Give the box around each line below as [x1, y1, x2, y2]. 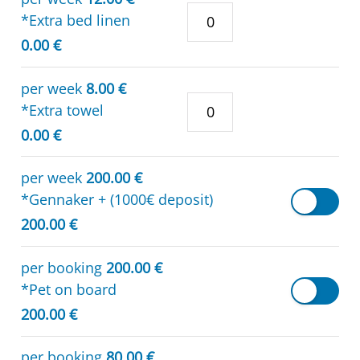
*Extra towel [21, 100, 104, 120]
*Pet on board [21, 279, 117, 299]
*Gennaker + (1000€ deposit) [21, 190, 213, 210]
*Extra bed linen [21, 10, 130, 30]
